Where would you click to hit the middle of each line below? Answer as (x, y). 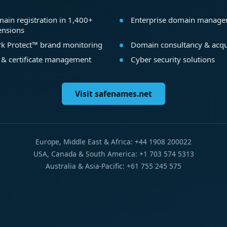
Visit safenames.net (113, 94)
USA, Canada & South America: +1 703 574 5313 (113, 154)
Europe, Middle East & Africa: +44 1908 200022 (113, 142)
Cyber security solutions (173, 59)
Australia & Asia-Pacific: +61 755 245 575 (113, 166)
